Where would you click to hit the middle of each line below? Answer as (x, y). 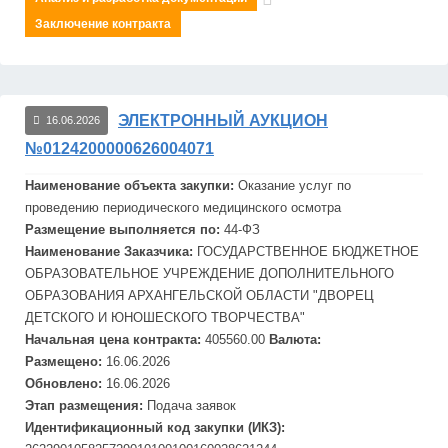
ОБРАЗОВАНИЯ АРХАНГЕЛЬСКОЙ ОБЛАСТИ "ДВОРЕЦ (199, 295)
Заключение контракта (103, 24)
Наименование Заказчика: (111, 251)
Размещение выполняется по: (124, 229)
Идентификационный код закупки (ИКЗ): (155, 427)
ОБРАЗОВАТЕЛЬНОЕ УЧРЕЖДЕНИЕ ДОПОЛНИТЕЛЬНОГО (209, 273)
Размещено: (65, 361)
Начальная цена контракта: (115, 339)
